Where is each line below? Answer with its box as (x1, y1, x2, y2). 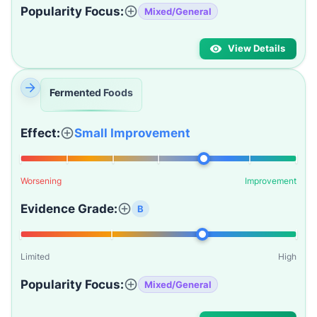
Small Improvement (74, 126, 190, 140)
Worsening (21, 175, 62, 186)
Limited (21, 251, 50, 262)
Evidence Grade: (21, 202, 117, 216)
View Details (228, 43, 285, 54)
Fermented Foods (50, 86, 133, 98)
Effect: (21, 126, 60, 140)
